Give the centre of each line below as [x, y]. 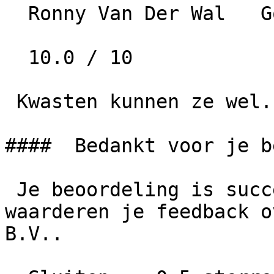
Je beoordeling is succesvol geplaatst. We [11, 190]
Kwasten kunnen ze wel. [11, 102]
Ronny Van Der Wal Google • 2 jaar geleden [17, 13]
